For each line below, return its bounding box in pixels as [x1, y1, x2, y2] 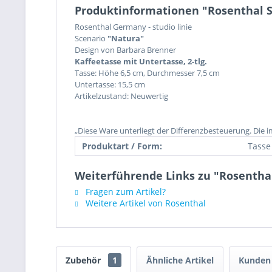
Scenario [75, 33, 107, 44]
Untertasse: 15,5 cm [75, 79, 145, 90]
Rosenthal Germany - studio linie [75, 21, 192, 32]
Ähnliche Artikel [146, 254, 214, 266]
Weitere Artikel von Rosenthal [83, 197, 206, 209]
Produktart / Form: [82, 140, 162, 152]
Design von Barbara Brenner [75, 44, 176, 55]
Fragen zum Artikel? [83, 186, 166, 197]
